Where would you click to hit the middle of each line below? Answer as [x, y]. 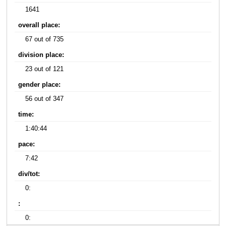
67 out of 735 [45, 39]
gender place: [40, 84]
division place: [41, 55]
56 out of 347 [45, 99]
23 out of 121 [45, 69]
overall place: [39, 25]
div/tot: [29, 174]
